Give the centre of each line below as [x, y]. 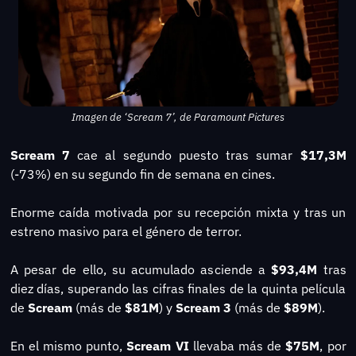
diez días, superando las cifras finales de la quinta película [178, 288]
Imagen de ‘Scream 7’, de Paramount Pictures [178, 117]
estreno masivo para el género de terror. [126, 231]
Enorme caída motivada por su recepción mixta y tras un [178, 212]
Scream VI [158, 345]
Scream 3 [203, 307]
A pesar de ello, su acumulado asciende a [141, 269]
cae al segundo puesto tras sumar [189, 155]
